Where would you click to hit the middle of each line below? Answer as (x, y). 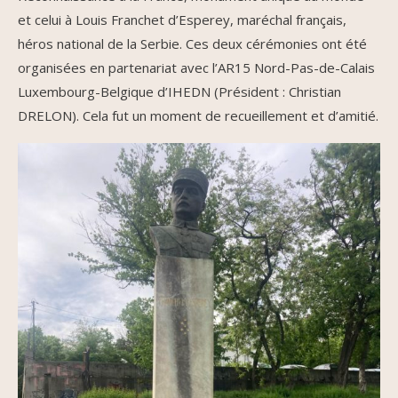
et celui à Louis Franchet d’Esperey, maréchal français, (182, 20)
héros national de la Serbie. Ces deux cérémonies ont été (192, 44)
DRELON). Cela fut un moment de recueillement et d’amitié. (198, 116)
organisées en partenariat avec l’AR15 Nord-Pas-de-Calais (196, 68)
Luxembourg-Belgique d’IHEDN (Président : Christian (179, 92)
